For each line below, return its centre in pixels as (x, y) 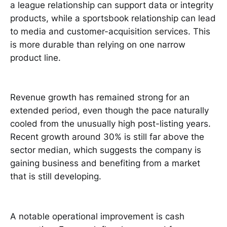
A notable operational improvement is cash (97, 217)
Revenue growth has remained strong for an (100, 98)
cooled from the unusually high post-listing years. (110, 124)
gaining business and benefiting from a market (105, 163)
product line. (35, 58)
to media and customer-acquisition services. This (110, 31)
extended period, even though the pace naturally (109, 111)
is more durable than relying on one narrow (98, 44)
